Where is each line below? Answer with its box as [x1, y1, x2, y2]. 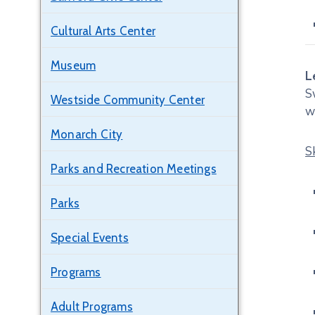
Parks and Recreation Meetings [51, 162, 217, 176]
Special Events [51, 231, 129, 245]
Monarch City [51, 127, 123, 141]
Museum [51, 58, 96, 72]
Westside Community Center [51, 93, 205, 107]
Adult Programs [51, 300, 133, 314]
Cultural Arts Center [51, 24, 155, 38]
